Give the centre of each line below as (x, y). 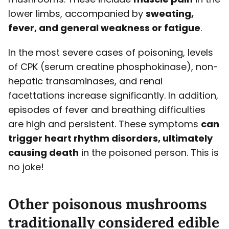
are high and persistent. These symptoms (105, 124)
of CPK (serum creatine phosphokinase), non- (113, 67)
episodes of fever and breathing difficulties (107, 110)
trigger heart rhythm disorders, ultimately (110, 139)
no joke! (26, 167)
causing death (43, 153)
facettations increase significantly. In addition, (113, 96)
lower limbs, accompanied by (77, 14)
